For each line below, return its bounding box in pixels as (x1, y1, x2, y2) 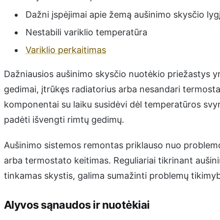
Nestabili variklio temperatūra (25, 27, 147, 37)
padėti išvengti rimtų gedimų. (4, 114, 124, 125)
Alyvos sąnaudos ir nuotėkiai (4, 198, 150, 211)
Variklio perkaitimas (25, 45, 106, 55)
